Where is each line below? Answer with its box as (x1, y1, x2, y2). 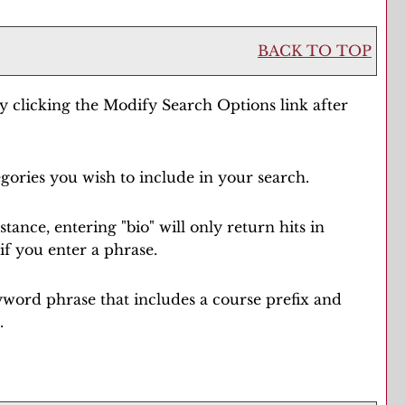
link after (280, 96, 348, 114)
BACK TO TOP (258, 42, 372, 60)
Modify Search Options (103, 96, 280, 114)
